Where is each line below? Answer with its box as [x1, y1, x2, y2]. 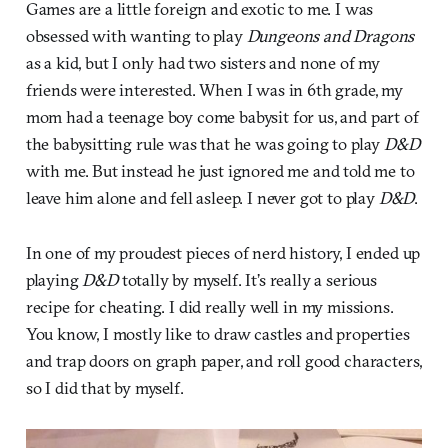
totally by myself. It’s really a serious [117, 269, 377, 291]
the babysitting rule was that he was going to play [25, 133, 385, 155]
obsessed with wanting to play [25, 25, 247, 47]
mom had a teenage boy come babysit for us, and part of [25, 106, 419, 128]
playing [25, 269, 83, 291]
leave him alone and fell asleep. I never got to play [25, 187, 379, 209]
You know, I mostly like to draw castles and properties [25, 323, 410, 345]
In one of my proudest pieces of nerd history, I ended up [25, 242, 421, 264]
